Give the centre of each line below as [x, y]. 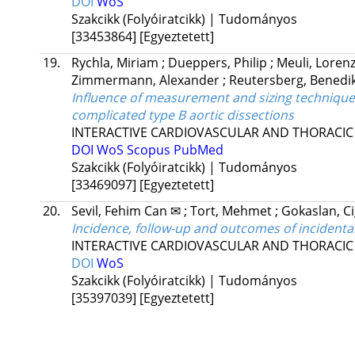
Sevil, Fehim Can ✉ [127, 211]
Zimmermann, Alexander [147, 80]
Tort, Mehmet [232, 211]
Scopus [150, 150]
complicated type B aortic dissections [182, 115]
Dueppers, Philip [219, 63]
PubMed [198, 150]
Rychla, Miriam [116, 63]
